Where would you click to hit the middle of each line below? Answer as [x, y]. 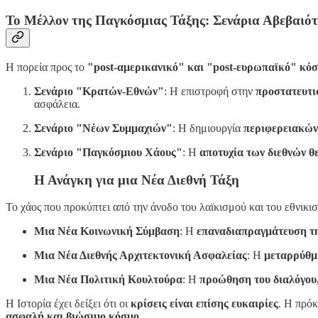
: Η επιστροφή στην [210, 91]
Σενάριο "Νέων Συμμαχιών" [103, 128]
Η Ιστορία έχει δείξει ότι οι [68, 304]
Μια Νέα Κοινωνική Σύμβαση [107, 231]
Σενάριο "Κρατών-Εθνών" [99, 91]
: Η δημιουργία [208, 128]
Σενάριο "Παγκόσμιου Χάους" [108, 152]
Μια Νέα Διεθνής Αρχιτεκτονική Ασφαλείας [141, 256]
